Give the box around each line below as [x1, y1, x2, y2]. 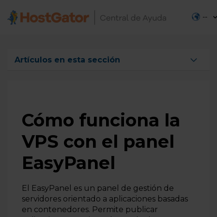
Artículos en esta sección [15, 55, 120, 64]
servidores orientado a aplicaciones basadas [22, 194, 188, 203]
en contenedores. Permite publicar [22, 205, 158, 214]
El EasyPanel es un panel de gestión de [22, 184, 174, 193]
